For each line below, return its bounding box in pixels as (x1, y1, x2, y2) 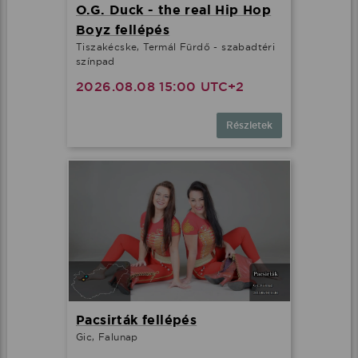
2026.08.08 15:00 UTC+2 (76, 78, 245, 95)
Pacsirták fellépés (76, 312, 197, 329)
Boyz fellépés (76, 21, 170, 38)
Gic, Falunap (76, 331, 138, 344)
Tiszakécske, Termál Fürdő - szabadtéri (76, 40, 276, 53)
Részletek (226, 118, 272, 132)
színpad (76, 54, 115, 67)
